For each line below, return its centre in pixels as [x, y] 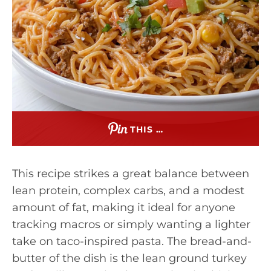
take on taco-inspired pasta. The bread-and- [132, 241]
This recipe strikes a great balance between [131, 174]
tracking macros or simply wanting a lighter [131, 224]
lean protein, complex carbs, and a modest [128, 191]
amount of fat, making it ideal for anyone [124, 207]
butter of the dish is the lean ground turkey [129, 258]
